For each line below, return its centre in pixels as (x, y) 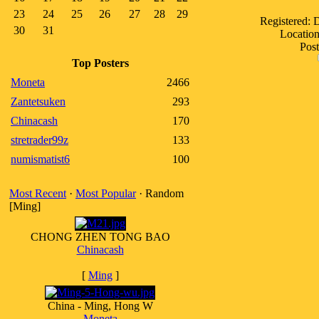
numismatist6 (40, 159)
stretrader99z (40, 140)
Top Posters (100, 63)
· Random (160, 193)
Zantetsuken (38, 101)
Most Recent (38, 193)
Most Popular (106, 193)
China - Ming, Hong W (100, 306)
